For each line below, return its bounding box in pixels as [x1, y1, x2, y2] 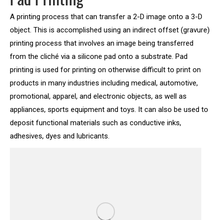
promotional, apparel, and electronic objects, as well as [10, 92, 187, 101]
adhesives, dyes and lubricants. [10, 132, 110, 140]
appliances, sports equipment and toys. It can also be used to [10, 105, 208, 114]
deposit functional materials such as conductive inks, [10, 118, 181, 127]
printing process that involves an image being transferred [10, 39, 193, 48]
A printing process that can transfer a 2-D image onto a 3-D [10, 12, 202, 21]
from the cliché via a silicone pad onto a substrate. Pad [10, 52, 188, 61]
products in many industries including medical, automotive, [10, 79, 198, 87]
